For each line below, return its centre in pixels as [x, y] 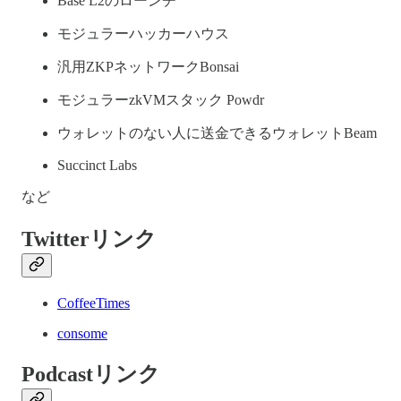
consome [82, 333]
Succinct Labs [97, 165]
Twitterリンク [89, 239]
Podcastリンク [91, 374]
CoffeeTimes [94, 303]
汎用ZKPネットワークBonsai [148, 66]
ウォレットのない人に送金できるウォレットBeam [217, 132]
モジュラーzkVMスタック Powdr [161, 99]
